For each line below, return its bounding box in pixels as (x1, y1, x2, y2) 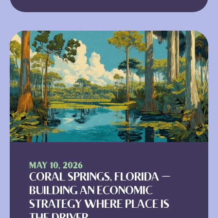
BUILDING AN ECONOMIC (29, 185, 153, 197)
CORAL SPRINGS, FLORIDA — (29, 172, 171, 183)
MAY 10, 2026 (29, 162, 83, 171)
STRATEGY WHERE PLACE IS (29, 199, 169, 211)
